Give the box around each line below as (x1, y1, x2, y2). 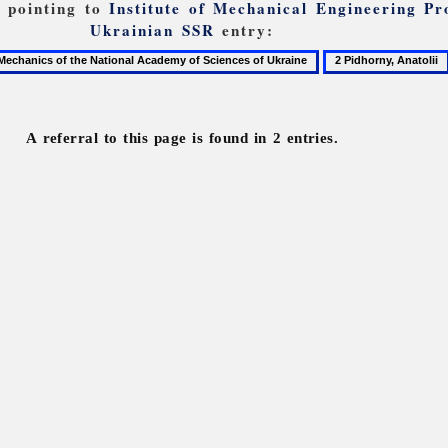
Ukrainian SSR (90, 18, 215, 41)
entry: (214, 18, 275, 41)
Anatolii (321, 93, 372, 111)
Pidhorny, (321, 71, 382, 89)
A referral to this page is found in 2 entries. (26, 129, 339, 147)
